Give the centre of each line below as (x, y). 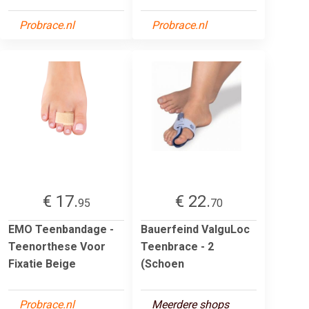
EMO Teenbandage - (61, 229)
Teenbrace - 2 (177, 246)
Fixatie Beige (42, 263)
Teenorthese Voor (57, 246)
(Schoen (162, 263)
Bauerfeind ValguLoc (195, 229)
